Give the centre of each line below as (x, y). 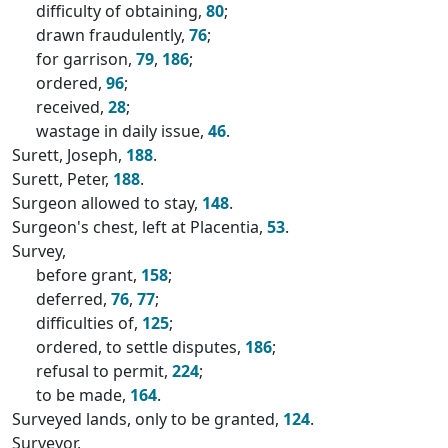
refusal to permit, (104, 371)
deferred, (73, 299)
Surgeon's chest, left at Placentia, (139, 227)
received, (72, 107)
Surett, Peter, (62, 179)
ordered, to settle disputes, (140, 347)
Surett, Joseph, (69, 155)
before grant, (88, 275)
